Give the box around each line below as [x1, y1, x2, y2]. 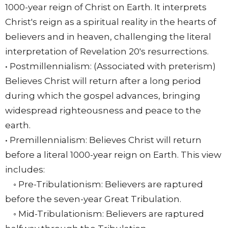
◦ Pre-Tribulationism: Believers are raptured [5, 179, 203, 190]
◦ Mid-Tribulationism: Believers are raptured [5, 209, 204, 219]
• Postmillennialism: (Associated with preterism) [5, 61, 216, 72]
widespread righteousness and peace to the [5, 105, 201, 116]
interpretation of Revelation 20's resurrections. [5, 46, 209, 57]
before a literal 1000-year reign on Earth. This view [5, 150, 221, 160]
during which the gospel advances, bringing [5, 91, 201, 101]
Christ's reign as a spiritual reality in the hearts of [5, 17, 216, 27]
